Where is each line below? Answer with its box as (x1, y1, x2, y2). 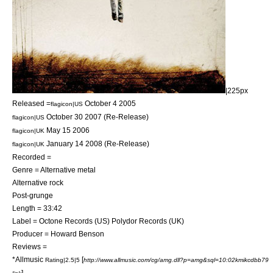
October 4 (85, 99, 117, 107)
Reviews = (12, 243, 47, 250)
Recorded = (12, 153, 51, 161)
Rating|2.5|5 (45, 257, 80, 263)
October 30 (46, 113, 83, 121)
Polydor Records (112, 217, 167, 225)
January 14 (46, 140, 83, 147)
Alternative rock (12, 179, 63, 186)
